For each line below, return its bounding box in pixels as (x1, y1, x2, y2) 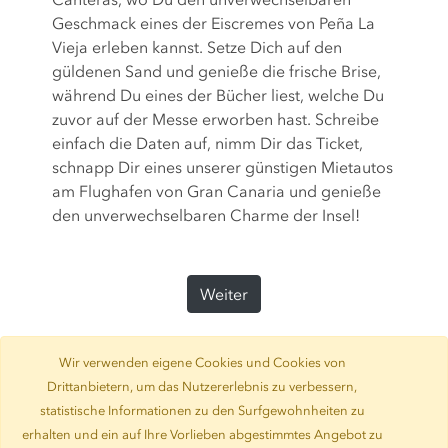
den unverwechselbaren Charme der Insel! (52, 205, 361, 226)
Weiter (199, 284, 248, 305)
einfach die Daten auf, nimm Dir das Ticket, (52, 133, 364, 154)
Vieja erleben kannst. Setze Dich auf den (52, 37, 343, 58)
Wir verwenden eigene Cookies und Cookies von (58, 355, 346, 370)
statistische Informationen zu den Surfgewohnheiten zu (39, 403, 365, 418)
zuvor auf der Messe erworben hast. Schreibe (52, 109, 380, 130)
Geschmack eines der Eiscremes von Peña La (52, 13, 376, 34)
